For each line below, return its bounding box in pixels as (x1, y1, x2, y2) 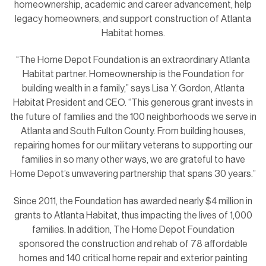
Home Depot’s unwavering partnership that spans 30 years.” (10, 168, 256, 180)
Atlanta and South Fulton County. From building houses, (21, 125, 245, 137)
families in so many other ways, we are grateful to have (21, 154, 245, 166)
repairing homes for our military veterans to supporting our (14, 140, 252, 151)
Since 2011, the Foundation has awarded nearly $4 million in (14, 195, 252, 207)
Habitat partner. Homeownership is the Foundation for (22, 68, 244, 80)
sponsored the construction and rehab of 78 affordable (18, 237, 248, 249)
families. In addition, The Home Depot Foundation (31, 223, 235, 235)
